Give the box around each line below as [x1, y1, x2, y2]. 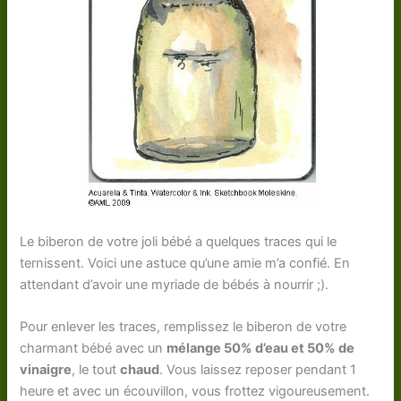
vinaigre [20, 362, 73, 379]
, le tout [72, 362, 121, 379]
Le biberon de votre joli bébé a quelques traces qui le [20, 233, 337, 250]
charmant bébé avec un [20, 340, 167, 357]
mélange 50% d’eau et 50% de [166, 340, 355, 357]
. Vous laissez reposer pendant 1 [159, 362, 357, 379]
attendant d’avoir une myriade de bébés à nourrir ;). [20, 276, 329, 293]
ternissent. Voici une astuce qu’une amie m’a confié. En [20, 254, 351, 271]
